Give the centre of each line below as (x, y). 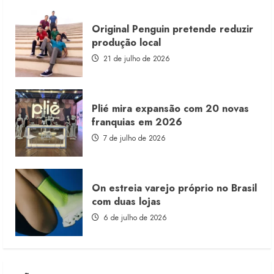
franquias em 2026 (137, 122)
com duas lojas (126, 201)
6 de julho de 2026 (134, 217)
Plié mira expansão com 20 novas (170, 108)
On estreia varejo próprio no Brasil (174, 188)
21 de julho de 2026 (135, 58)
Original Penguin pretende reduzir (172, 29)
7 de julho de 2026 (133, 138)
